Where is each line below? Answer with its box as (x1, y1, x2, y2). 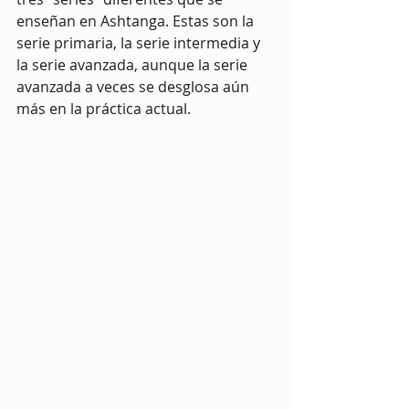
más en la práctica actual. (16, 99, 191, 119)
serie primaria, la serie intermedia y (16, 33, 264, 53)
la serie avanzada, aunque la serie (16, 55, 251, 75)
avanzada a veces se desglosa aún (16, 77, 253, 97)
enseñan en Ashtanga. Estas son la (16, 11, 257, 31)
